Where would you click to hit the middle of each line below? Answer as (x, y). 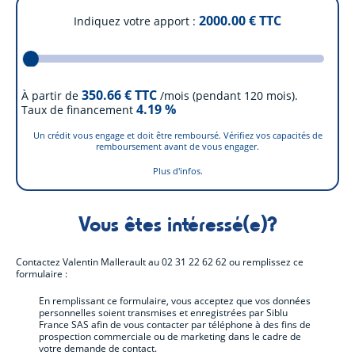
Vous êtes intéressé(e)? (177, 223)
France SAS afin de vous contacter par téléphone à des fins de (175, 325)
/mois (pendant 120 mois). (229, 95)
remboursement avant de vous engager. (177, 147)
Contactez (40, 261)
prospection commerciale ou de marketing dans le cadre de (170, 337)
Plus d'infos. (177, 170)
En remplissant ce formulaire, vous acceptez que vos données (175, 301)
